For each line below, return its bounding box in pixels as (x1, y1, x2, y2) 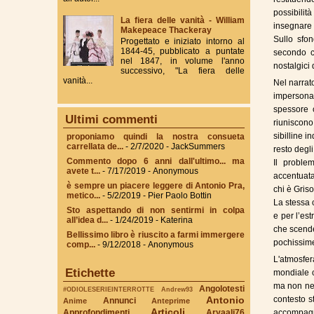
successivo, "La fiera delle (120, 66, 245, 76)
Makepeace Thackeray (120, 25, 212, 36)
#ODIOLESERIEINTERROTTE (63, 285, 154, 293)
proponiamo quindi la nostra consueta (67, 131, 245, 142)
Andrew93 (161, 285, 193, 293)
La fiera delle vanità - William (120, 15, 245, 26)
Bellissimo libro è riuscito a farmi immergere (67, 229, 245, 240)
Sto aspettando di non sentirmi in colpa (67, 205, 245, 215)
